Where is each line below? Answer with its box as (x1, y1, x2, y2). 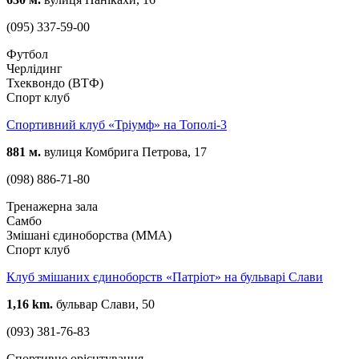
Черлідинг (6, 61, 63, 75)
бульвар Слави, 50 (53, 296, 155, 311)
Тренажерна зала (6, 199, 98, 213)
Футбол (6, 46, 48, 61)
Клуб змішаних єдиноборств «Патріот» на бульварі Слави (6, 269, 323, 284)
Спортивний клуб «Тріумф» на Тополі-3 (6, 117, 227, 131)
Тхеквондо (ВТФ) (6, 75, 103, 90)
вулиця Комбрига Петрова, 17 (41, 144, 207, 159)
